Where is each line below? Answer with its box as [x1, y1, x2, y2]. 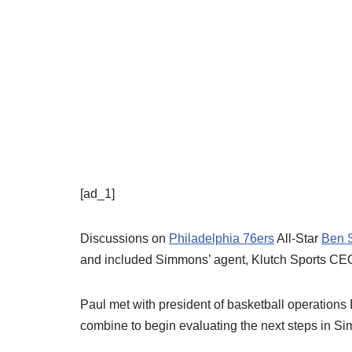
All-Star [274, 232, 321, 245]
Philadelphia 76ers [169, 232, 274, 245]
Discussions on [80, 232, 169, 245]
